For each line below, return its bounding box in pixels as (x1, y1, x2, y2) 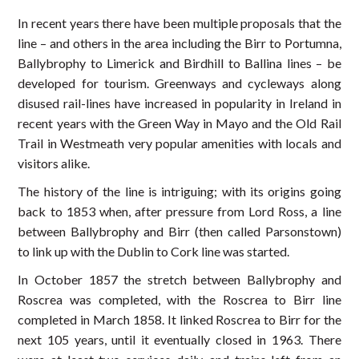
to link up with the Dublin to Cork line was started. (18, 243, 290, 259)
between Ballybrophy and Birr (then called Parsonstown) (18, 223, 341, 239)
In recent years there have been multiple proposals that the (18, 14, 341, 30)
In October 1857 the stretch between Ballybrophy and (18, 271, 341, 287)
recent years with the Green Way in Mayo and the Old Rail (18, 115, 341, 131)
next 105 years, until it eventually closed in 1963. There (18, 331, 341, 347)
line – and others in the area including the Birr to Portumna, (18, 34, 341, 50)
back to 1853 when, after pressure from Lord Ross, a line (18, 203, 341, 219)
